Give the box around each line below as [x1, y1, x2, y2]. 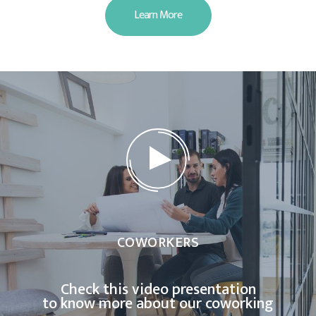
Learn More [133, 6, 183, 25]
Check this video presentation [60, 276, 256, 303]
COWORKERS [116, 231, 200, 255]
